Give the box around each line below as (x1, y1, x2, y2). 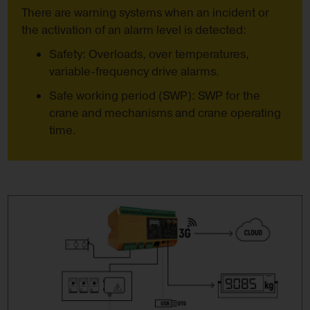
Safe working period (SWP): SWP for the (49, 87, 261, 104)
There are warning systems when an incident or (21, 4, 270, 21)
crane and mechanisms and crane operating (49, 104, 282, 122)
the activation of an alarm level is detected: (21, 21, 247, 39)
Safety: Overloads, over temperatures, (49, 46, 250, 63)
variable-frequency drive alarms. (49, 63, 220, 80)
